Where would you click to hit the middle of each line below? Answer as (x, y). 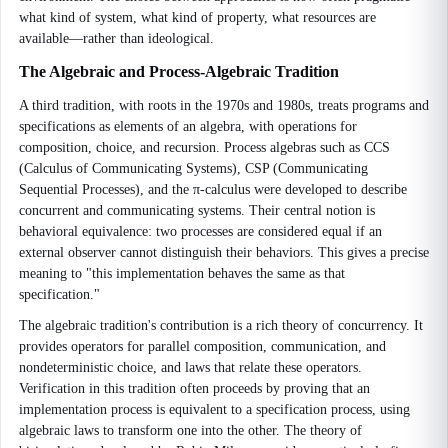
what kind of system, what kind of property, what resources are (197, 17)
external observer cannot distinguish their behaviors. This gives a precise (224, 252)
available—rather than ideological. (116, 38)
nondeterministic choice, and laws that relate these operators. (190, 367)
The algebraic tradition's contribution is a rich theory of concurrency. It (221, 325)
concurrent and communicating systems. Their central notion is (197, 210)
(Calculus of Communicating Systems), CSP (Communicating (193, 168)
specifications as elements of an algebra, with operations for (188, 126)
